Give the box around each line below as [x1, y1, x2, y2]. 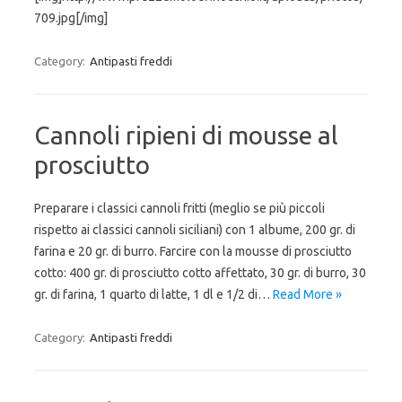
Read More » [273, 287, 342, 301]
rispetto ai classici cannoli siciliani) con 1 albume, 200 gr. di [34, 223, 355, 237]
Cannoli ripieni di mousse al [34, 121, 338, 149]
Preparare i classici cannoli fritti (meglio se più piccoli [34, 201, 325, 215]
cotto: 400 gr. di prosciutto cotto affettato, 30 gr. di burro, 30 [34, 266, 366, 280]
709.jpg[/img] [34, 11, 108, 25]
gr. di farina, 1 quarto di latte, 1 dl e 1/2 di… [34, 287, 273, 301]
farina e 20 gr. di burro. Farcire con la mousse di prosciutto [34, 244, 352, 258]
